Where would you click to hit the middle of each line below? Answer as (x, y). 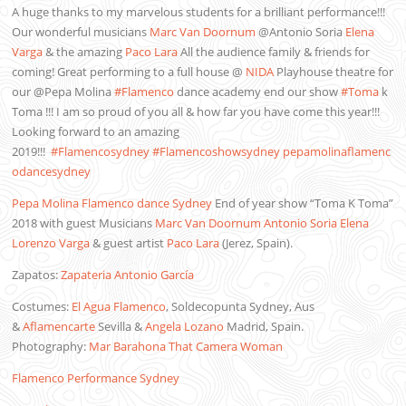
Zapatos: (37, 274)
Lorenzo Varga (51, 242)
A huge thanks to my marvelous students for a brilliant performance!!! (199, 11)
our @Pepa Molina (63, 91)
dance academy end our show (258, 91)
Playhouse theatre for (334, 71)
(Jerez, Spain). (256, 242)
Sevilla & (122, 326)
